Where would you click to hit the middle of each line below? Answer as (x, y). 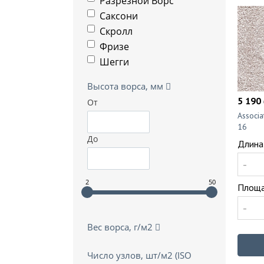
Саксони (119, 16)
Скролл (116, 31)
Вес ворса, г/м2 (121, 227)
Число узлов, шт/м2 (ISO (139, 255)
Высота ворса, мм (126, 86)
